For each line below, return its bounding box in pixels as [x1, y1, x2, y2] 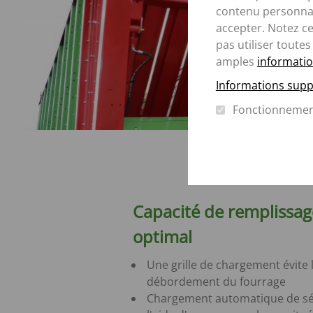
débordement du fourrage [147, 273, 286, 289]
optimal [133, 224, 192, 248]
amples [215, 53, 257, 69]
